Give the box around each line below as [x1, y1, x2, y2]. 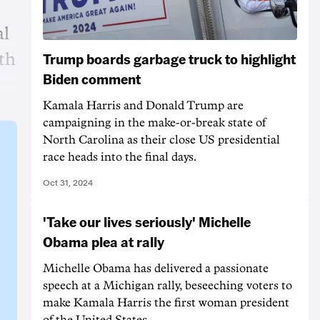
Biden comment [43, 69, 141, 88]
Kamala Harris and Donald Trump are [43, 99, 244, 111]
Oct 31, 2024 [43, 177, 93, 188]
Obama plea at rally [43, 231, 164, 251]
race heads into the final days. [43, 151, 196, 163]
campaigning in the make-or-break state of [43, 116, 266, 129]
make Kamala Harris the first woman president [43, 296, 289, 309]
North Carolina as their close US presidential [43, 134, 280, 146]
